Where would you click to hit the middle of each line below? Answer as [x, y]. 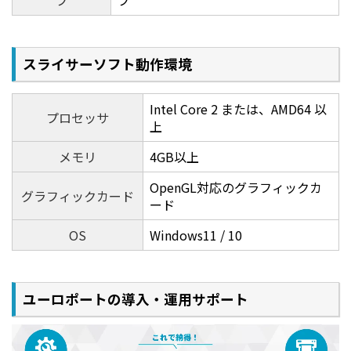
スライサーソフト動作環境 [107, 63]
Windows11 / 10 [196, 235]
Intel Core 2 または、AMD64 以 [238, 109]
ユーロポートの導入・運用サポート [136, 299]
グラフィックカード [78, 195]
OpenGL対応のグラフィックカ [236, 187]
